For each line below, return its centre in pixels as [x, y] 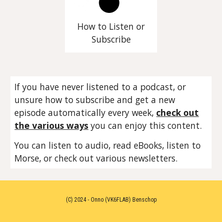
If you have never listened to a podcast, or [100, 87]
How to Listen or [111, 27]
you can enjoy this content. [145, 126]
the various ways [52, 126]
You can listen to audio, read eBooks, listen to [108, 145]
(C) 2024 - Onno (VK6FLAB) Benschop [111, 200]
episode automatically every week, [85, 113]
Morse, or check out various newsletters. [96, 158]
